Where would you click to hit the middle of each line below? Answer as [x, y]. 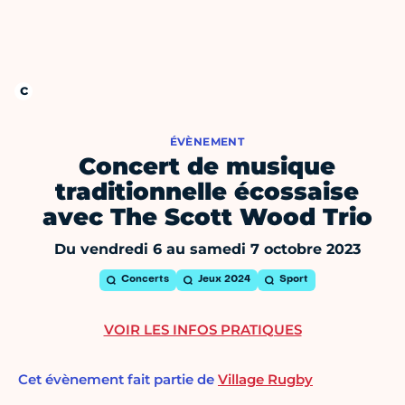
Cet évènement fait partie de [118, 380]
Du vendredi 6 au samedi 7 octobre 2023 [207, 250]
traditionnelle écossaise [207, 192]
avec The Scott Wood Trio [207, 217]
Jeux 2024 [224, 280]
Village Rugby [265, 380]
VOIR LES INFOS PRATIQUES [202, 330]
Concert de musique [207, 167]
